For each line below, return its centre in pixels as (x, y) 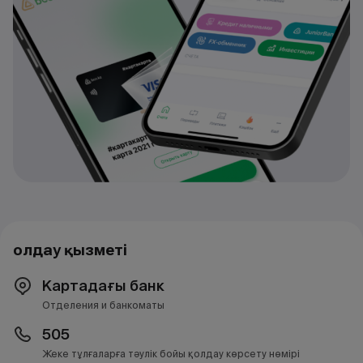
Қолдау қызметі (70, 250)
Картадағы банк (103, 286)
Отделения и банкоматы (103, 305)
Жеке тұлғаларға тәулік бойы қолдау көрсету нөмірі (171, 354)
